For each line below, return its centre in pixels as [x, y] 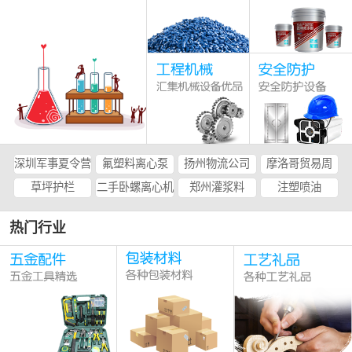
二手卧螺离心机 [135, 187]
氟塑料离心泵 [135, 164]
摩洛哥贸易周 [299, 164]
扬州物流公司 [217, 164]
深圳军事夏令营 [53, 164]
